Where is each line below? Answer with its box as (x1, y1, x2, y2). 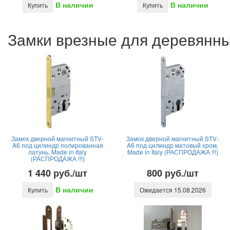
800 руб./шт (146, 166, 199, 180)
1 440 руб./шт (28, 166, 87, 180)
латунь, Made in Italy (28, 147, 87, 156)
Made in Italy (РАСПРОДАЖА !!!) (127, 147, 218, 156)
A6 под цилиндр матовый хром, (127, 141, 218, 149)
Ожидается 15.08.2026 (139, 185, 206, 194)
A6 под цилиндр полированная (12, 141, 103, 149)
